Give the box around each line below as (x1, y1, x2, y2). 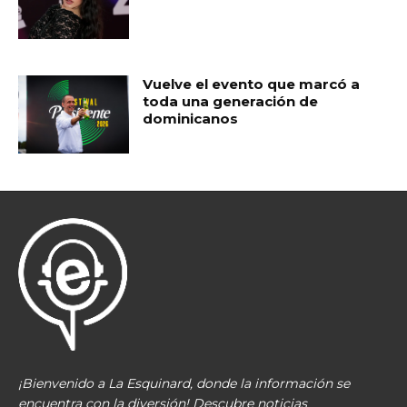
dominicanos (143, 110, 239, 128)
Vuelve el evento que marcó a (143, 75, 361, 94)
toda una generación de (143, 93, 319, 111)
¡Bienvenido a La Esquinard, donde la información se (18, 375, 350, 392)
